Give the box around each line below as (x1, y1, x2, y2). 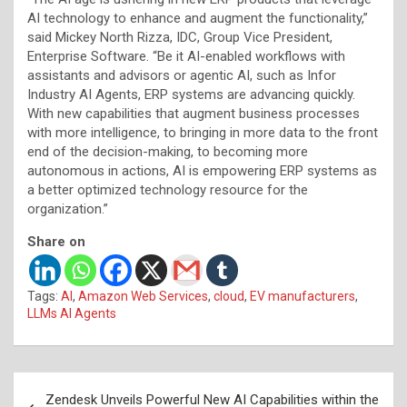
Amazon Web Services (78, 288, 208, 303)
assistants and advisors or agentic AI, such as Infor (27, 66, 336, 84)
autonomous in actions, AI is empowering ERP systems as (27, 162, 377, 179)
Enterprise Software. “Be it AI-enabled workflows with (27, 47, 345, 65)
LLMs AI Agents (27, 305, 116, 321)
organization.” (27, 200, 108, 217)
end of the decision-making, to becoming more (27, 143, 308, 160)
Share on (27, 233, 85, 250)
